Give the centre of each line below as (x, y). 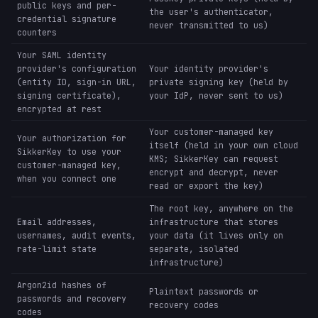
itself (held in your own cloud (224, 146)
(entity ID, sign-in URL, (77, 82)
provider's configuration (77, 69)
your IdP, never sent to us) (216, 96)
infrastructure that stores (214, 222)
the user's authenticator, (211, 12)
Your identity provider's (209, 69)
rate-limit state (57, 249)
